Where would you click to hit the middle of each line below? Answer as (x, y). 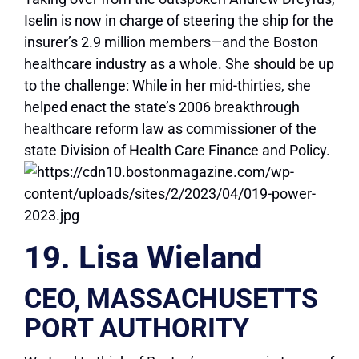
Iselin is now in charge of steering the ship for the (179, 21)
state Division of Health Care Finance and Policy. (177, 151)
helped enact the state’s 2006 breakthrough (162, 107)
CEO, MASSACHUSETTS (171, 298)
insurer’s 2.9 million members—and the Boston (171, 42)
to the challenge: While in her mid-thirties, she (167, 86)
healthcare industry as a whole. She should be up (179, 64)
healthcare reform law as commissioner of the (170, 129)
